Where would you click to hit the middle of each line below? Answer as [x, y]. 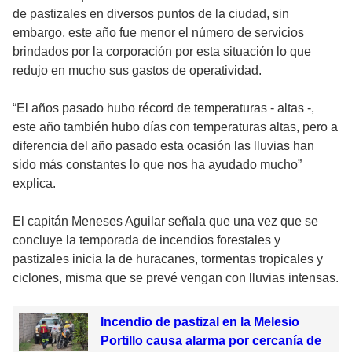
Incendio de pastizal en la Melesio [200, 321]
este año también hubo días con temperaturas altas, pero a [175, 126]
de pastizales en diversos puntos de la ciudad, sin [151, 13]
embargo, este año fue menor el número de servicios [158, 32]
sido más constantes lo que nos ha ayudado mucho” [157, 164]
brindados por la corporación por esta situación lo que [162, 51]
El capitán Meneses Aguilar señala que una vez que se [165, 221]
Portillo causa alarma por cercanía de [211, 340]
